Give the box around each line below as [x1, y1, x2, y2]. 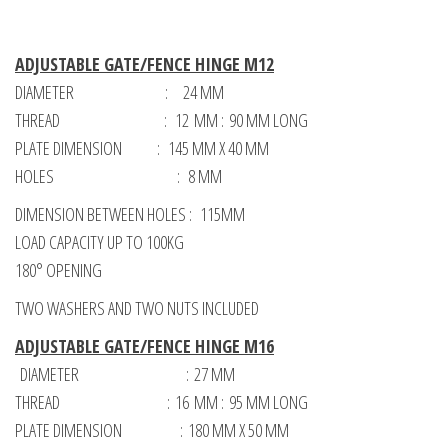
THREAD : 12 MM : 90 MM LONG [15, 108, 308, 133]
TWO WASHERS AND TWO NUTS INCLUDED [15, 296, 259, 321]
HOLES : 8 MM [15, 164, 222, 189]
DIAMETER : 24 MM [15, 80, 224, 105]
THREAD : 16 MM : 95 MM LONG [15, 390, 308, 415]
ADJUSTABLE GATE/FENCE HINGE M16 [15, 334, 274, 359]
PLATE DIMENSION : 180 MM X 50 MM [15, 418, 289, 443]
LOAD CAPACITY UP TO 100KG [15, 230, 184, 255]
